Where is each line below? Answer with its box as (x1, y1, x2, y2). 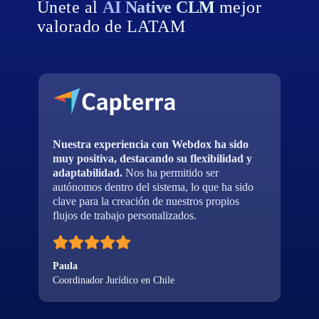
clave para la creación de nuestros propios (53, 194, 240, 207)
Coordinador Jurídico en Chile (53, 274, 175, 286)
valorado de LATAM (37, 16, 186, 36)
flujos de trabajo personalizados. (53, 209, 197, 221)
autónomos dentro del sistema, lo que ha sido (53, 180, 254, 193)
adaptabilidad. (53, 166, 123, 179)
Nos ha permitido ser (122, 166, 219, 179)
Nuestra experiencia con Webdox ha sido (53, 137, 249, 150)
